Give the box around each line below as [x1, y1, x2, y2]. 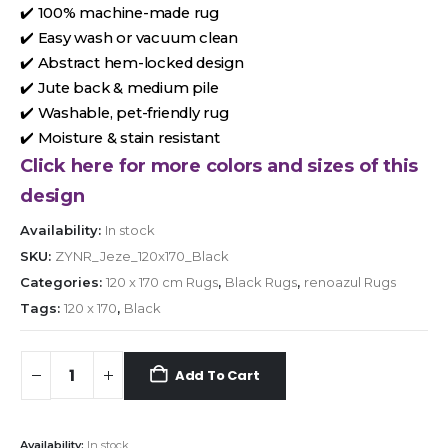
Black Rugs [225, 274, 297, 291]
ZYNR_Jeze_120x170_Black [55, 248, 229, 265]
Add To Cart [174, 365, 260, 385]
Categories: [20, 274, 106, 291]
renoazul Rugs [304, 274, 396, 291]
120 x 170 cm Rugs [106, 274, 218, 291]
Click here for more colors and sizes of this [20, 155, 419, 178]
